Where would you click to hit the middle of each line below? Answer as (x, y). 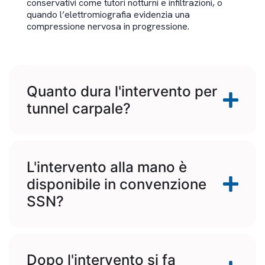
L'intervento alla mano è (107, 167)
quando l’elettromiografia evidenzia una (108, 15)
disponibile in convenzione (117, 184)
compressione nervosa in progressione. (108, 27)
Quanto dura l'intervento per (122, 91)
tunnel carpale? (79, 108)
